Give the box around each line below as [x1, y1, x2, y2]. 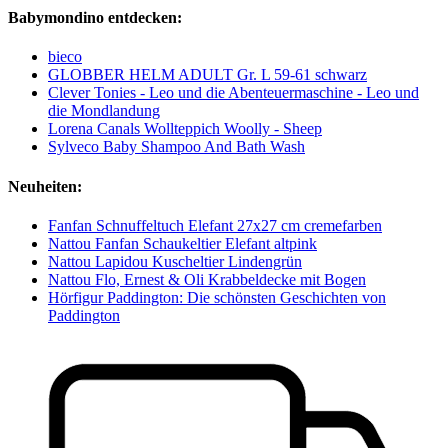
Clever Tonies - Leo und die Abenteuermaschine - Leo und [48, 84, 419, 102]
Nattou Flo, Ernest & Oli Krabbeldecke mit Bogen [48, 270, 366, 288]
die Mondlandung [48, 102, 160, 120]
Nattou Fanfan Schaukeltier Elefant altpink [48, 234, 317, 252]
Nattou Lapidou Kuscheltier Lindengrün [48, 252, 302, 270]
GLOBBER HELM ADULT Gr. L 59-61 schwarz [48, 66, 367, 84]
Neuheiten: [8, 177, 82, 195]
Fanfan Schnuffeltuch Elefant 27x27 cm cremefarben [48, 216, 382, 234]
